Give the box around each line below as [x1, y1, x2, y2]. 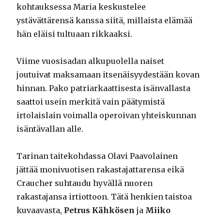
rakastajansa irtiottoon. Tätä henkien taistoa [16, 191, 192, 201]
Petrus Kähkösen [64, 205, 135, 215]
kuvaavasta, [16, 205, 64, 215]
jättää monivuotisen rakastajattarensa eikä [16, 164, 185, 174]
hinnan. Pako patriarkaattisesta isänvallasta [16, 83, 191, 93]
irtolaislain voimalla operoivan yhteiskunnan [16, 110, 197, 120]
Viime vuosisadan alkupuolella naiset [16, 56, 165, 66]
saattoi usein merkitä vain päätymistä [16, 96, 165, 107]
